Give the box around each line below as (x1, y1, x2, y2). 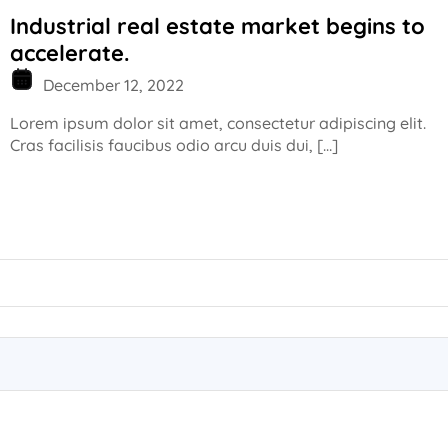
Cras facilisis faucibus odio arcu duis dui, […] (10, 134, 338, 155)
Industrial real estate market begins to (10, 11, 425, 40)
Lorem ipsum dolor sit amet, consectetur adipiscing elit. (10, 112, 426, 133)
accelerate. (10, 38, 129, 67)
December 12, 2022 (39, 74, 184, 95)
